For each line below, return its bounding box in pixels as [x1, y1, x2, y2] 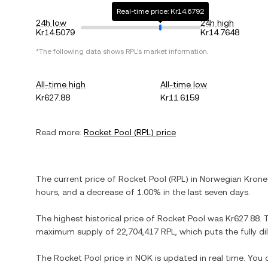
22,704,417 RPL [117, 227, 175, 236]
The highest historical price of [36, 214, 157, 223]
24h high [200, 18, 234, 28]
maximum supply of [36, 227, 117, 236]
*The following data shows [36, 47, 126, 56]
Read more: [36, 127, 81, 137]
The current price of [36, 174, 118, 184]
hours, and [36, 187, 80, 197]
